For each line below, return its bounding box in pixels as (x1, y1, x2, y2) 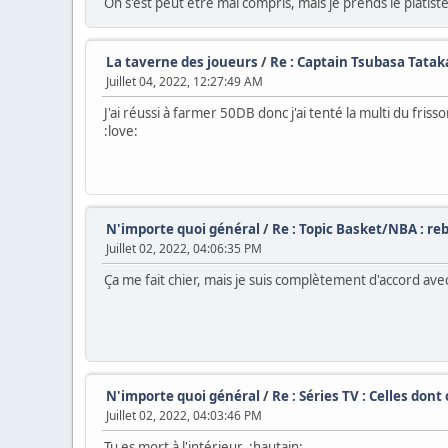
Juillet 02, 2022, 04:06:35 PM (106, 240, 262, 258)
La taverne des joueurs (106, 53, 258, 72)
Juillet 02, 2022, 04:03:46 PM (106, 407, 262, 425)
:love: (104, 122, 138, 141)
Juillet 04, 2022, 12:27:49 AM (106, 73, 263, 91)
